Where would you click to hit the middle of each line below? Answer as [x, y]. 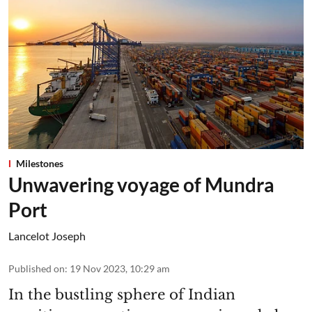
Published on [37, 268]
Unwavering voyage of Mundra [141, 184]
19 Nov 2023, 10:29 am [120, 268]
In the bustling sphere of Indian [122, 294]
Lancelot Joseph [47, 235]
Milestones [40, 163]
